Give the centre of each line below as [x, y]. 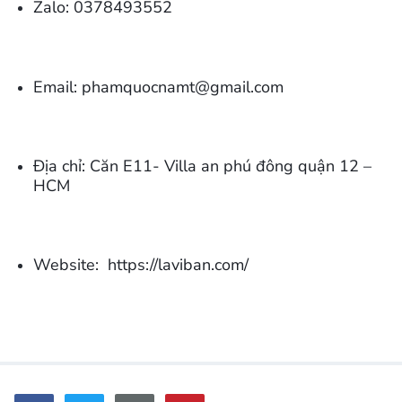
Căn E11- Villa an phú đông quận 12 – [230, 166]
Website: [70, 264]
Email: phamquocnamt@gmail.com [158, 87]
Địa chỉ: [61, 166]
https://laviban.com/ [178, 264]
